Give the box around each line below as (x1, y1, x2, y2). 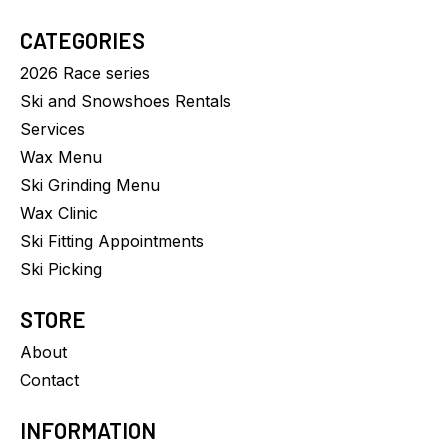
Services (20, 119, 85, 139)
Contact (20, 370, 79, 390)
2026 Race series (20, 63, 150, 83)
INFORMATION (20, 417, 156, 443)
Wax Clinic (20, 203, 98, 223)
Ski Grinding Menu (20, 175, 160, 195)
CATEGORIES (20, 27, 145, 53)
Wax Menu (20, 147, 102, 167)
